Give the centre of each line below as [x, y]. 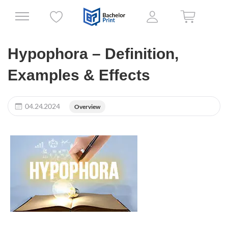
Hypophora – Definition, [93, 54]
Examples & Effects [79, 75]
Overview [87, 107]
